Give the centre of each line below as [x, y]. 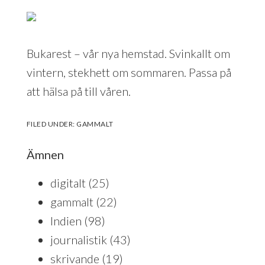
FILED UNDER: [51, 124]
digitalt [68, 182]
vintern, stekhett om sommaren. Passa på [129, 72]
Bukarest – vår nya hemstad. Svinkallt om [128, 53]
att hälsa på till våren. [78, 91]
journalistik [78, 239]
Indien [66, 220]
